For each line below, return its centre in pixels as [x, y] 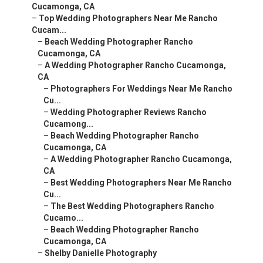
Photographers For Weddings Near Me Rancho [141, 89]
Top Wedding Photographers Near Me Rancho [128, 18]
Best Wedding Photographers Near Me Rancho [141, 183]
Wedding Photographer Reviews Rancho [129, 112]
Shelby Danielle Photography [101, 253]
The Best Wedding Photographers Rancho [132, 206]
